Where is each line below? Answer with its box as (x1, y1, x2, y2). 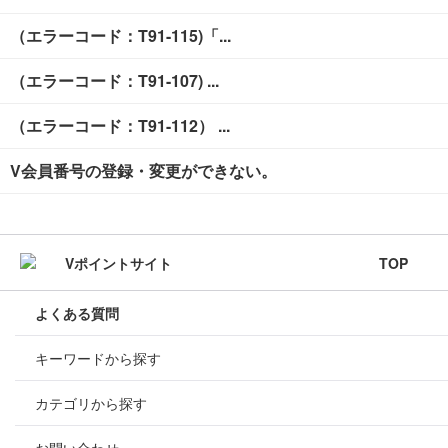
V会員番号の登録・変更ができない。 (10, 159, 277, 183)
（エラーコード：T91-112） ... (10, 114, 230, 138)
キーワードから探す (35, 348, 161, 369)
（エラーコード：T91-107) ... (10, 69, 219, 93)
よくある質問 (35, 303, 119, 324)
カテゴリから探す (35, 393, 147, 414)
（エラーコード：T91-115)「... (10, 24, 231, 48)
